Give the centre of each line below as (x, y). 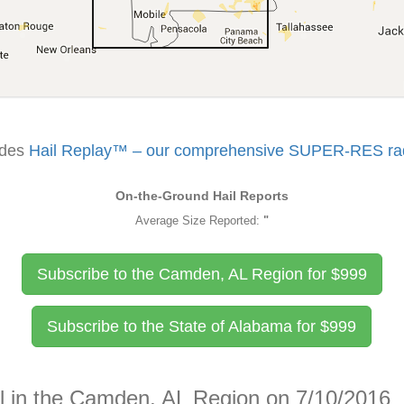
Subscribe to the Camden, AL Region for (184, 274)
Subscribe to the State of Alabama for (184, 326)
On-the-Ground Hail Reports (202, 196)
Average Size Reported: (199, 220)
